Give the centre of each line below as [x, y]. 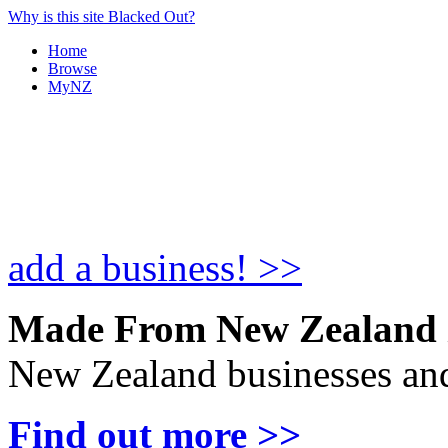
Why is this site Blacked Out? [101, 16]
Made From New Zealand [222, 328]
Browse [72, 68]
